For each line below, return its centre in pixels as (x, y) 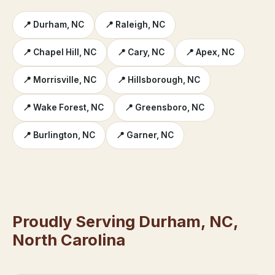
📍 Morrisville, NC (60, 80)
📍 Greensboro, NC (165, 108)
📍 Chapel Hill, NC (60, 52)
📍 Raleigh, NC (135, 25)
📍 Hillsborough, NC (159, 80)
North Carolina (69, 239)
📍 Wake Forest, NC (63, 108)
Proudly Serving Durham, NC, (125, 221)
